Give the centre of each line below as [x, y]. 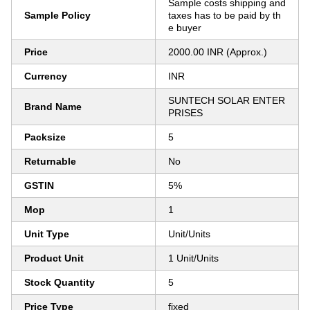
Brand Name [53, 107]
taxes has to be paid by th [225, 15]
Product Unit [54, 258]
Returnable [50, 161]
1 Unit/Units [193, 258]
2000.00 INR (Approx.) [218, 52]
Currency [46, 76]
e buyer [185, 28]
